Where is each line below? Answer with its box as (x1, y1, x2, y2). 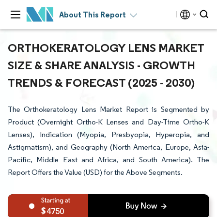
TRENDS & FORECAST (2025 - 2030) (8, 75, 195, 90)
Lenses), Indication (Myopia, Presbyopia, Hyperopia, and (8, 130, 209, 139)
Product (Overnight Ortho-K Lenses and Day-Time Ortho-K (8, 117, 209, 126)
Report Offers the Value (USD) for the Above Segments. (8, 168, 183, 177)
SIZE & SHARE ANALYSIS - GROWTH (8, 58, 195, 72)
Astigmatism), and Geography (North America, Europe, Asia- (8, 142, 209, 152)
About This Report (59, 10, 126, 19)
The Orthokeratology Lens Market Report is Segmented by (8, 105, 209, 114)
